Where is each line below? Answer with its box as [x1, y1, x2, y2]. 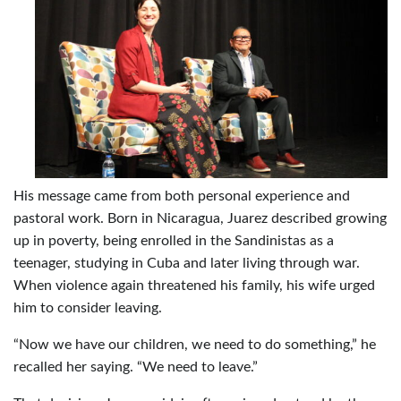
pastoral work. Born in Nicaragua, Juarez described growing [13, 210, 387, 226]
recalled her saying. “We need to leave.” [13, 359, 258, 374]
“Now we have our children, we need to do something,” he [13, 337, 376, 352]
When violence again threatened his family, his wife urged [13, 277, 375, 293]
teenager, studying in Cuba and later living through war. [13, 255, 360, 270]
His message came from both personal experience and [13, 188, 350, 203]
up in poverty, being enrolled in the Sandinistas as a [13, 233, 334, 248]
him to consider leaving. [13, 300, 162, 315]
